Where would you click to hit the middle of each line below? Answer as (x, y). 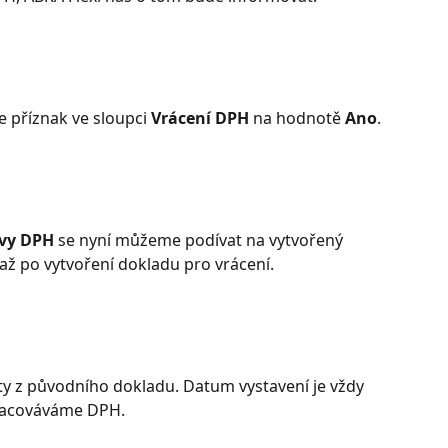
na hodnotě (297, 118)
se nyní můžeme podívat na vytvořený (200, 240)
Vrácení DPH (200, 118)
